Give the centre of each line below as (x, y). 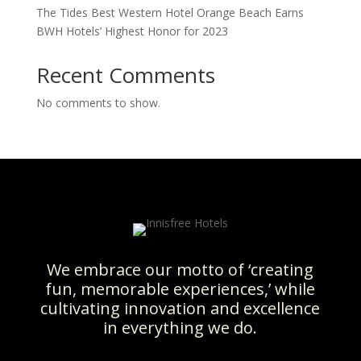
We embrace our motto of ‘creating (180, 270)
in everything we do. (180, 328)
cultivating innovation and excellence (180, 308)
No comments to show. (98, 103)
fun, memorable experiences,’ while (180, 289)
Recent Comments (125, 75)
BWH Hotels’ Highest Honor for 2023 (132, 31)
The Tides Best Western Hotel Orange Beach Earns (170, 12)
